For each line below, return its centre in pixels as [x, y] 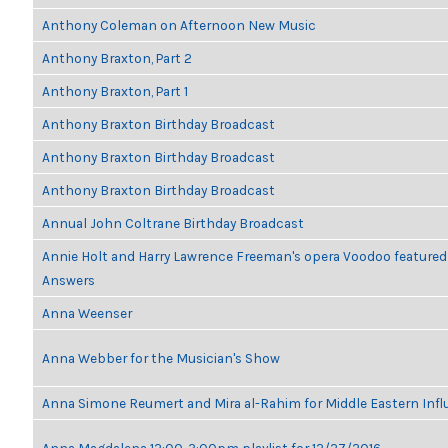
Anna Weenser [87, 313]
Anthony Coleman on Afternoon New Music [179, 25]
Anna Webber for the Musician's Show [161, 358]
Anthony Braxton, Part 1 [115, 91]
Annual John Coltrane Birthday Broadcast [173, 223]
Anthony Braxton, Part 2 [117, 58]
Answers [68, 280]
